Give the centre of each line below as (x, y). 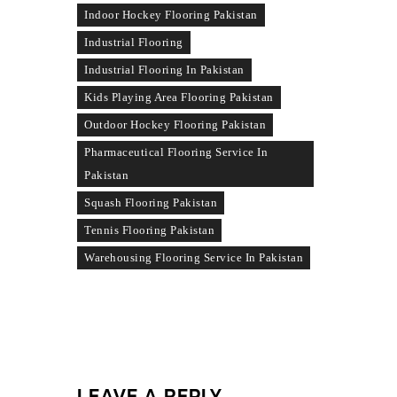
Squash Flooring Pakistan (151, 203)
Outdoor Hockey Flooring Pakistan (175, 125)
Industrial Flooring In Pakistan (164, 70)
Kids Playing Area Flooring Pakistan (179, 97)
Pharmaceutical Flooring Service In (176, 152)
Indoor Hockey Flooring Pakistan (171, 15)
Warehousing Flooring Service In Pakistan (194, 258)
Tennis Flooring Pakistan (149, 230)
